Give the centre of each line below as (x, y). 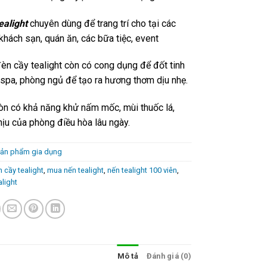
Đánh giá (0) (169, 256)
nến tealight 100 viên (142, 170)
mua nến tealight (76, 170)
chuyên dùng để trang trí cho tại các (103, 23)
